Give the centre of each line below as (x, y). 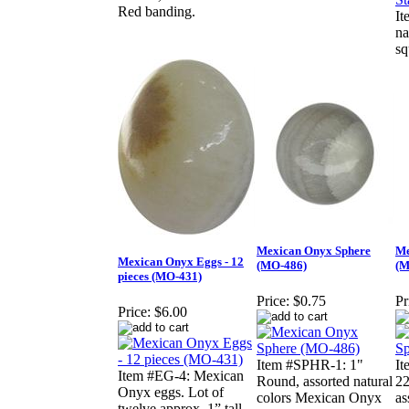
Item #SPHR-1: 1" (310, 365)
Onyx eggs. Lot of (171, 393)
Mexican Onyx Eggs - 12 (181, 262)
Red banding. (157, 12)
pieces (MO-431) (160, 277)
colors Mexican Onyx (319, 398)
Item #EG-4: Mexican (181, 376)
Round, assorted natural (325, 382)
